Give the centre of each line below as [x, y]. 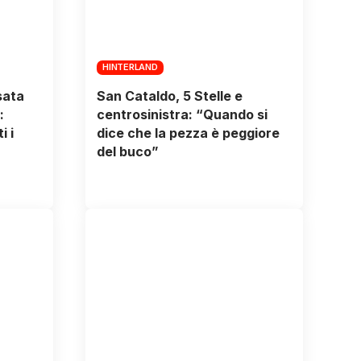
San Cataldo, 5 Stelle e [169, 95]
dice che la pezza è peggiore [188, 133]
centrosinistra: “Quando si [182, 114]
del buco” [127, 151]
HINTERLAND [130, 67]
